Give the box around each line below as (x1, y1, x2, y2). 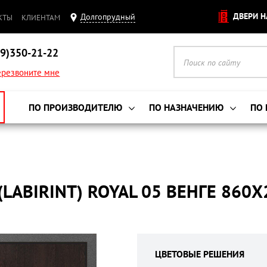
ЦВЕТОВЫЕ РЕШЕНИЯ (155, 248, 245, 260)
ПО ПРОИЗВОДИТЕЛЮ (29, 101, 125, 113)
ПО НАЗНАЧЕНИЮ (149, 101, 226, 113)
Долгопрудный (80, 11, 135, 22)
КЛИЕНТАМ (21, 12, 60, 23)
